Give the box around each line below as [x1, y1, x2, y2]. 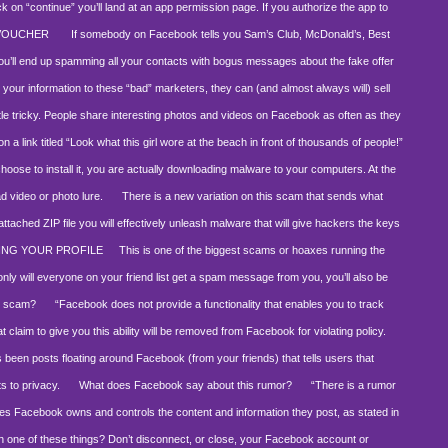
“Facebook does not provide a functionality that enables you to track [40, 298, 384, 310]
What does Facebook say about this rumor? [64, 379, 292, 391]
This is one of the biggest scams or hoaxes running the [107, 244, 385, 256]
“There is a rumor [296, 379, 396, 391]
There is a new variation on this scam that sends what [107, 190, 383, 202]
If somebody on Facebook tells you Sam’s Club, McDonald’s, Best [53, 28, 390, 40]
